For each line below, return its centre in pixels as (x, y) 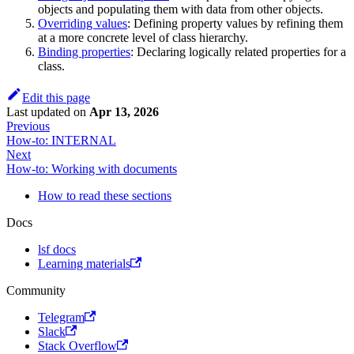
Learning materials (84, 263)
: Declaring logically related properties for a (238, 51)
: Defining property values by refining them (235, 23)
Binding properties (84, 51)
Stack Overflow (77, 345)
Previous (28, 126)
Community (36, 290)
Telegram (61, 317)
